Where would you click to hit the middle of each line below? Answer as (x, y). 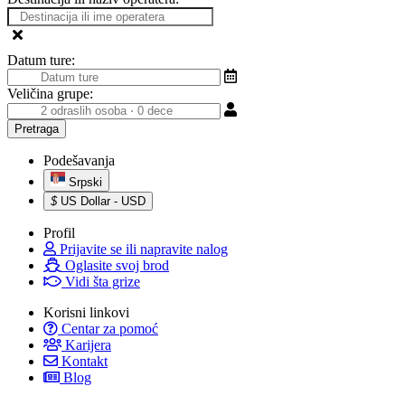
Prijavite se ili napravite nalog (142, 250)
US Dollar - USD (103, 202)
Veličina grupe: (50, 94)
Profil (59, 233)
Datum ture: (41, 61)
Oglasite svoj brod (115, 266)
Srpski (85, 183)
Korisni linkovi (86, 313)
